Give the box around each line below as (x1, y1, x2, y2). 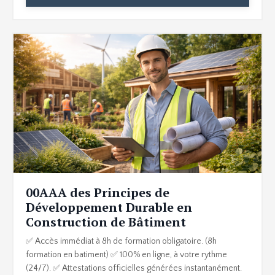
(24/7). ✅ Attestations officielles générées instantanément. (26, 263, 242, 273)
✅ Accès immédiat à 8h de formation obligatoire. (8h (26, 236, 217, 246)
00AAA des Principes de (26, 184, 169, 201)
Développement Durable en (26, 198, 192, 215)
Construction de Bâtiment (26, 213, 186, 230)
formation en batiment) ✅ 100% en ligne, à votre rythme (26, 249, 227, 260)
